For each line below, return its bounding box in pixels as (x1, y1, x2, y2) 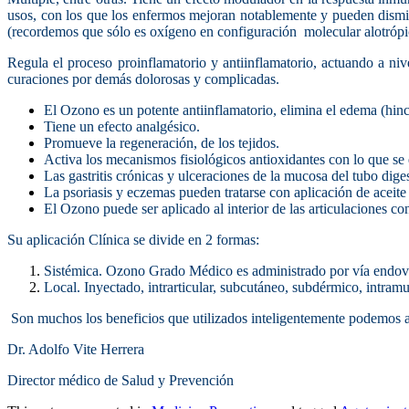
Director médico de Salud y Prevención (7, 372, 234, 389)
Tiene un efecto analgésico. (44, 119, 200, 135)
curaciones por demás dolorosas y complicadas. (7, 71, 279, 88)
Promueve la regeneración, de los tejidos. (44, 135, 279, 152)
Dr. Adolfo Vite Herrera (7, 341, 144, 358)
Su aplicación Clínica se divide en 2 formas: (7, 232, 259, 248)
